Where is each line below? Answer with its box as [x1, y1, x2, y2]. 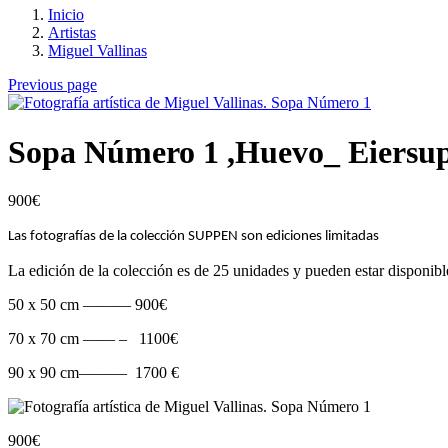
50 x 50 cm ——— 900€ [8, 295, 167, 313]
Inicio [48, 6, 84, 24]
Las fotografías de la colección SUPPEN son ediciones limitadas [8, 228, 379, 244]
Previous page [8, 76, 97, 94]
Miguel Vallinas [48, 42, 147, 60]
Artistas [48, 24, 96, 42]
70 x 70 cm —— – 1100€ [8, 329, 178, 347]
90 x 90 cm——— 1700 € [8, 363, 179, 381]
